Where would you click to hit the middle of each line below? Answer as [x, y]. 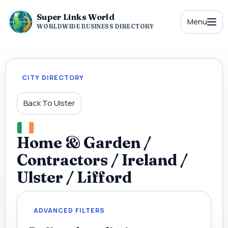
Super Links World [76, 17]
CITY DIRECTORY [53, 78]
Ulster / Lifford [74, 177]
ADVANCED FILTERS [69, 210]
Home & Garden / [84, 142]
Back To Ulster [49, 103]
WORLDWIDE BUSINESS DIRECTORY [95, 26]
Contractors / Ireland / [102, 160]
